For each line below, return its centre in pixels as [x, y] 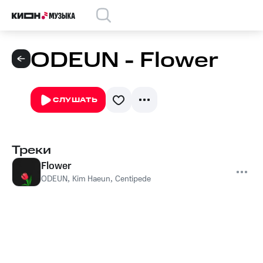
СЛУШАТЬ [75, 100]
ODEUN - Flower [124, 61]
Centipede [133, 179]
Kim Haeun [91, 179]
